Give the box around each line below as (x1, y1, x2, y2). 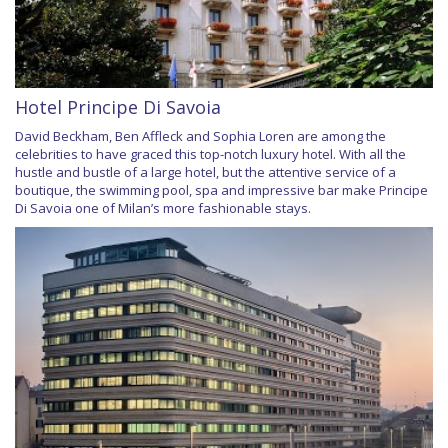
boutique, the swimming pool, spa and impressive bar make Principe (15, 181, 428, 200)
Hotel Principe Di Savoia (15, 95, 221, 120)
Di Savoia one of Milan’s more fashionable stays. (15, 199, 311, 218)
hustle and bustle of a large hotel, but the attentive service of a (15, 163, 396, 182)
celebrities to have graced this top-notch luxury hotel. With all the (15, 145, 406, 164)
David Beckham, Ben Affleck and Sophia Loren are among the (15, 127, 386, 146)
